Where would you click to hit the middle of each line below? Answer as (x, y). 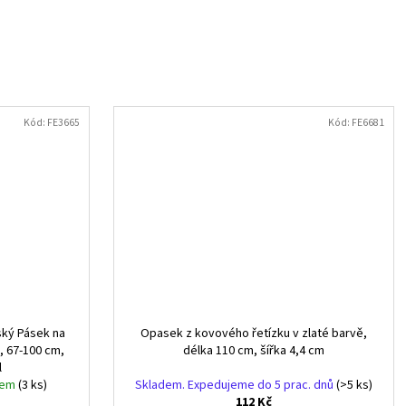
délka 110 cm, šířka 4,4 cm (254, 351)
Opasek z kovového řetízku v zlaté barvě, (254, 334)
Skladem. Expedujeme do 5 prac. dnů (236, 386)
